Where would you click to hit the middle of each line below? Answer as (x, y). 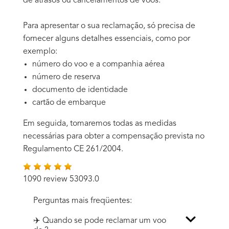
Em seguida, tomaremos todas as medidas (100, 123)
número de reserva (66, 77)
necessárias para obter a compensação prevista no (114, 136)
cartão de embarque (69, 102)
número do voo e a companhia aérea (98, 64)
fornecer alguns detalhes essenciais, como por (107, 39)
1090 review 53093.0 (61, 179)
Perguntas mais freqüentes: (83, 201)
